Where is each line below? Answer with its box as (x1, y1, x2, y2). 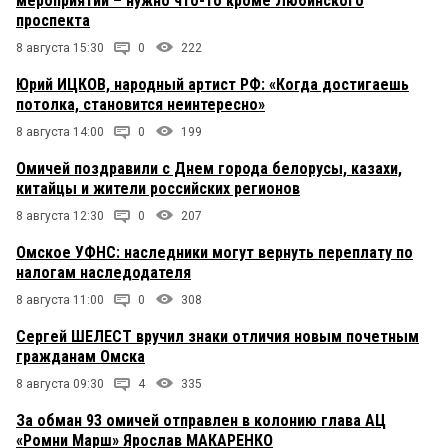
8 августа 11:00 (16, 293, 104, 308)
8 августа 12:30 (16, 209, 104, 224)
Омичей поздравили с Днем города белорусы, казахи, (16, 159, 402, 179)
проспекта (16, 11, 90, 31)
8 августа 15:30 (16, 41, 104, 56)
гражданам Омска (16, 347, 145, 367)
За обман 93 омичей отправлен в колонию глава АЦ (16, 411, 386, 431)
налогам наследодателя (16, 263, 191, 283)
